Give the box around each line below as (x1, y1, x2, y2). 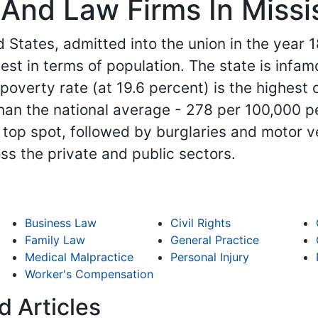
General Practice (170, 233, 259, 248)
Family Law (25, 233, 86, 248)
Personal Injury (170, 250, 249, 265)
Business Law (25, 216, 97, 231)
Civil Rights (170, 216, 231, 231)
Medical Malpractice (25, 250, 134, 265)
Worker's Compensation (25, 267, 154, 282)
